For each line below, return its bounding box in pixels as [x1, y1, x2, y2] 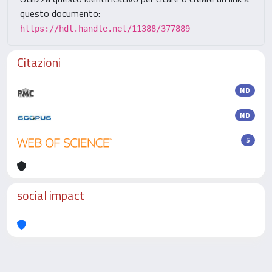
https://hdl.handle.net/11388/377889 [20, 24, 190, 33]
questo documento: [20, 6, 100, 21]
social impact [17, 186, 84, 205]
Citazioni [17, 53, 61, 72]
